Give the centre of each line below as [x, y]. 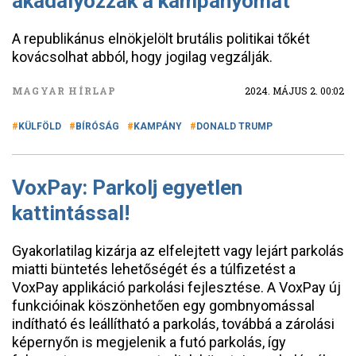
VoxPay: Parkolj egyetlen [127, 188]
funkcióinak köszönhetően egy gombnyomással [163, 306]
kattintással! [71, 213]
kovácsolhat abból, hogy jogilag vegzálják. [142, 57]
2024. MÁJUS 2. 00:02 [294, 91]
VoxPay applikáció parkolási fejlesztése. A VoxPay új [176, 287]
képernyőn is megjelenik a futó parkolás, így [149, 342]
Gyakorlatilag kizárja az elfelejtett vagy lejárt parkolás [178, 251]
